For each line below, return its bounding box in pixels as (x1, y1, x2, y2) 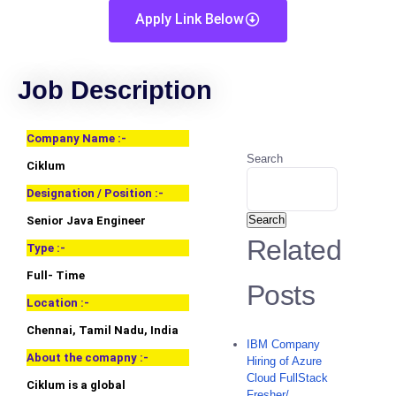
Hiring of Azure (247, 354, 322, 369)
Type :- (27, 241, 65, 255)
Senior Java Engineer (27, 214, 146, 228)
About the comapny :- (27, 351, 148, 365)
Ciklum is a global (27, 378, 126, 392)
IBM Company (247, 338, 320, 352)
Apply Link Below (134, 11, 244, 28)
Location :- (27, 296, 89, 310)
